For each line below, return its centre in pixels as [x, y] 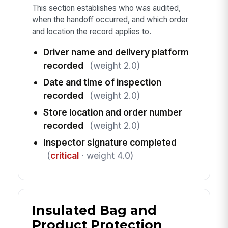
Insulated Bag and [94, 210]
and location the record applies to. [91, 31]
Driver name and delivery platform [116, 52]
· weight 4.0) [106, 156]
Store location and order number [112, 112]
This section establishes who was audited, [106, 8]
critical [64, 156]
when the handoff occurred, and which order [110, 19]
